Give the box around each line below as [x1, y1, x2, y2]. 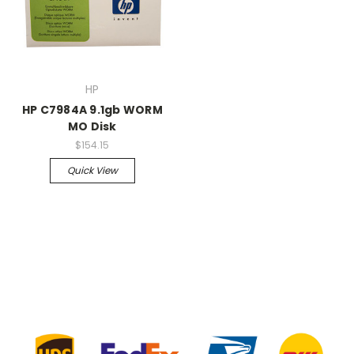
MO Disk [67, 119, 117, 135]
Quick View [66, 164, 118, 177]
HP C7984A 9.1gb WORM [21, 102, 163, 119]
